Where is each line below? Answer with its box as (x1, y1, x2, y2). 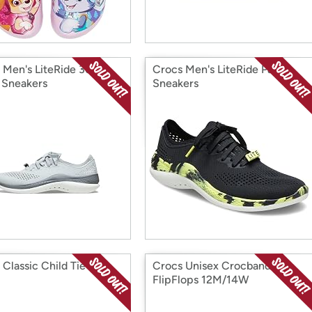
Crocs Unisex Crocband (153, 259, 271, 272)
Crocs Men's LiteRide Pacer (153, 63, 290, 76)
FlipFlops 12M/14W (153, 273, 249, 286)
